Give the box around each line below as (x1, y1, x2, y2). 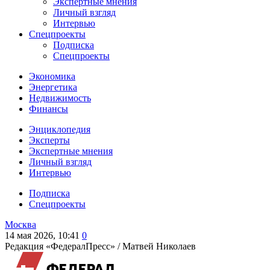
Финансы (29, 104, 68, 114)
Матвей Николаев (122, 241, 196, 251)
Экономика (29, 71, 75, 81)
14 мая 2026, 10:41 (5, 230, 80, 240)
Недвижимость (29, 93, 91, 103)
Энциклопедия (29, 124, 90, 134)
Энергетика (29, 82, 77, 92)
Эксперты (29, 135, 70, 145)
